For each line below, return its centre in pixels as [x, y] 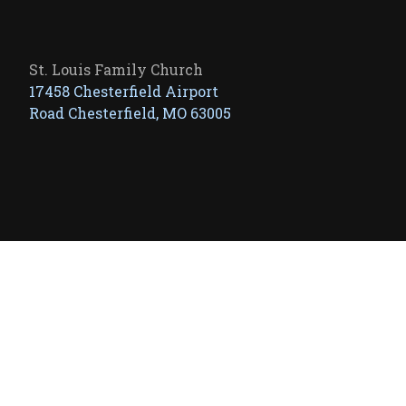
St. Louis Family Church [116, 69]
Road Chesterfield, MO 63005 [130, 113]
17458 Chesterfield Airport [124, 91]
